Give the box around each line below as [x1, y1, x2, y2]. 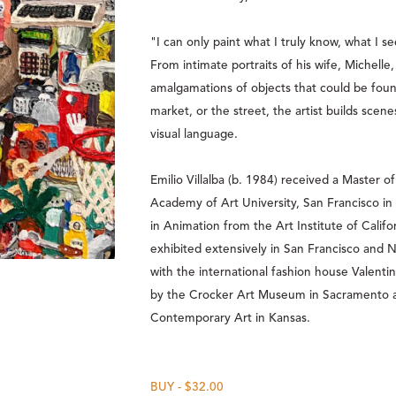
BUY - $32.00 [150, 382, 224, 393]
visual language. [150, 129, 248, 141]
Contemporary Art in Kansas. [150, 313, 314, 324]
